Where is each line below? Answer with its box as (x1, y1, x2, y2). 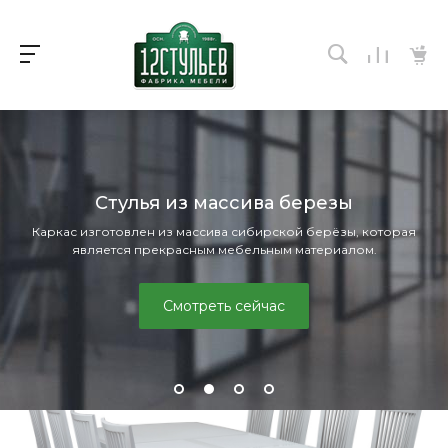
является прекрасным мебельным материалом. (71, 242, 377, 257)
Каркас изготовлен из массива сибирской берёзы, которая (32, 224, 416, 239)
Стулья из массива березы (95, 192, 353, 214)
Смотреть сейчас (163, 297, 285, 315)
